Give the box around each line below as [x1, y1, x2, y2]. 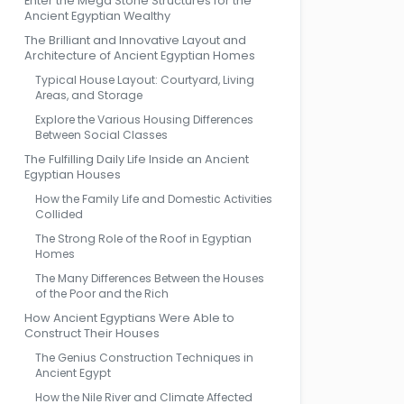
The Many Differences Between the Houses [35, 271, 264, 286]
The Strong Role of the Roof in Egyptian [35, 231, 252, 246]
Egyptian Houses [24, 167, 121, 182]
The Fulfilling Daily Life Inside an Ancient [24, 151, 249, 167]
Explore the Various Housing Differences [35, 112, 253, 127]
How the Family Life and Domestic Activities [35, 191, 272, 207]
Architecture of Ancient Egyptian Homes [24, 48, 255, 63]
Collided [35, 207, 83, 222]
